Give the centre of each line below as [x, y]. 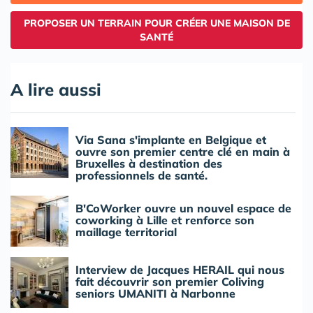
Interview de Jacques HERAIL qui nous [180, 270]
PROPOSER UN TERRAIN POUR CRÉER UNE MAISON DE [156, 23]
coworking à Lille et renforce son [165, 220]
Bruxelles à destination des [149, 164]
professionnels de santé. [141, 176]
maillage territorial [126, 232]
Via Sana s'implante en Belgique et [171, 140]
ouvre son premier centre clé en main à [183, 152]
